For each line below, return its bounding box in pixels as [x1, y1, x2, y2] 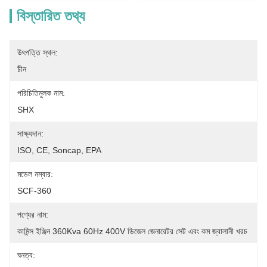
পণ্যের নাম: [17, 210, 48, 219]
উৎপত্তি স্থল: [17, 48, 58, 57]
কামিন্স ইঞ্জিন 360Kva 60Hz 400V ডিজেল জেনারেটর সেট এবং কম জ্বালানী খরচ [17, 226, 247, 236]
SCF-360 [17, 186, 51, 195]
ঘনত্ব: [17, 250, 35, 260]
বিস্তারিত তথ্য [17, 8, 85, 24]
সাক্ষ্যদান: [17, 129, 44, 138]
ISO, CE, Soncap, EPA [17, 145, 101, 155]
